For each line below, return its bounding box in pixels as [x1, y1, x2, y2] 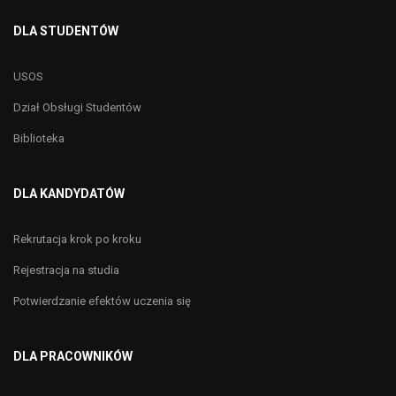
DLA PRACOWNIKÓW [13, 349, 133, 364]
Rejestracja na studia [13, 263, 119, 278]
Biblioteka [13, 132, 65, 146]
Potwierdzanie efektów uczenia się [13, 294, 191, 308]
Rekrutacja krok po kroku [13, 232, 141, 247]
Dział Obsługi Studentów [13, 101, 141, 115]
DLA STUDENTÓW [13, 24, 118, 39]
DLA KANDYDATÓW [13, 187, 125, 202]
